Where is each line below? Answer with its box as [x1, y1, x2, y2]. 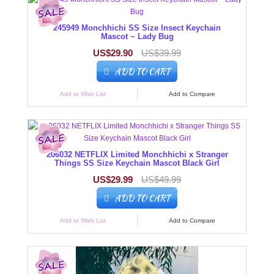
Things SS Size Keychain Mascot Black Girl [54, 158, 220, 168]
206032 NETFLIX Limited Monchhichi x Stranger [46, 150, 228, 160]
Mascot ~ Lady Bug [100, 32, 174, 42]
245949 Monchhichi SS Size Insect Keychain [53, 23, 221, 33]
